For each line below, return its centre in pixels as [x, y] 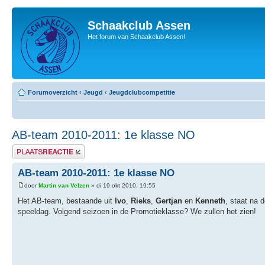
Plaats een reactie [38, 148]
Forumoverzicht [53, 92]
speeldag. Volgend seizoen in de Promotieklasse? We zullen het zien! [137, 212]
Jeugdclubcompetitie [142, 92]
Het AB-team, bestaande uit [66, 201]
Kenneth [210, 201]
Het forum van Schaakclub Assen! [136, 37]
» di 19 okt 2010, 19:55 [122, 186]
